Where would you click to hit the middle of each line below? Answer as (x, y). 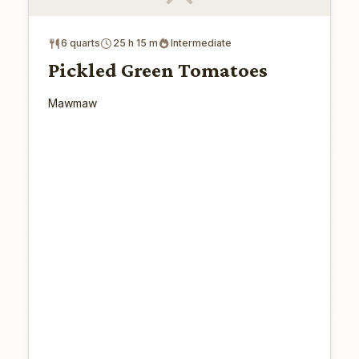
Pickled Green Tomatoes (157, 70)
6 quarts (80, 43)
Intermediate (201, 43)
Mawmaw (72, 103)
